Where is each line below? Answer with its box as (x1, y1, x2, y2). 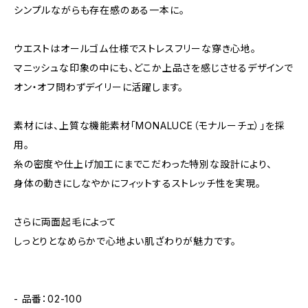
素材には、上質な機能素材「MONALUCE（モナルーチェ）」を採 (14, 120, 285, 131)
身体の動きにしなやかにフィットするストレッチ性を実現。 (14, 177, 261, 189)
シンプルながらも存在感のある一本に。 (14, 4, 185, 16)
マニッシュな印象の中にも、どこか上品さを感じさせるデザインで (14, 62, 294, 74)
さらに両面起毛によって (14, 216, 117, 228)
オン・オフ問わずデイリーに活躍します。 (14, 81, 184, 93)
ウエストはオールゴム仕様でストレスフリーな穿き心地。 (14, 43, 256, 54)
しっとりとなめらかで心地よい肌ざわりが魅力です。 (14, 235, 237, 247)
